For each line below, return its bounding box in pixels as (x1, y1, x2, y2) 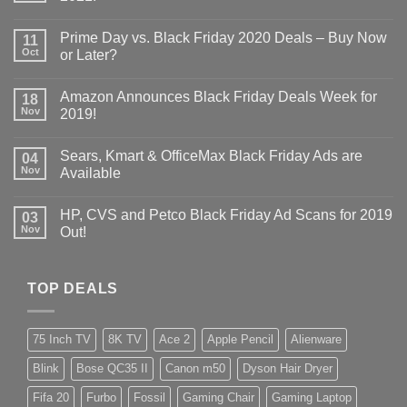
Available (60, 165, 121, 182)
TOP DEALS (27, 281, 119, 297)
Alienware (291, 332, 342, 346)
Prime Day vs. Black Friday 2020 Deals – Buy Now (60, 30, 387, 46)
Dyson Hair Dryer (243, 361, 333, 375)
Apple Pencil (207, 332, 273, 346)
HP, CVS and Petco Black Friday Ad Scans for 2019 (60, 207, 392, 223)
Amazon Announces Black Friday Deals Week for (60, 89, 377, 105)
